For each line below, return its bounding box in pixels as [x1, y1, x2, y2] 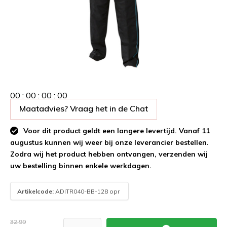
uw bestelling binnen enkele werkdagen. [10, 161, 152, 170]
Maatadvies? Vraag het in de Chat [19, 103, 148, 113]
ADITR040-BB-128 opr [54, 187, 120, 195]
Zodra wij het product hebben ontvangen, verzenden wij [10, 149, 208, 159]
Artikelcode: [17, 187, 54, 195]
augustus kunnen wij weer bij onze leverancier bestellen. [10, 138, 209, 147]
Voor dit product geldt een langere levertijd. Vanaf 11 [21, 126, 210, 135]
